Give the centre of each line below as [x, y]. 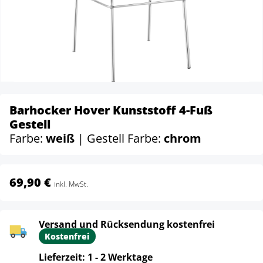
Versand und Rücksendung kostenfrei [127, 224]
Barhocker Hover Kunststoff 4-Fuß [111, 110]
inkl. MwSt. [71, 184]
